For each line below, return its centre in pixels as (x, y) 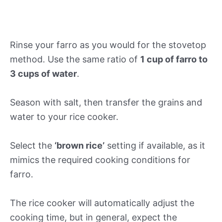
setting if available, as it (155, 145)
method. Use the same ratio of (75, 59)
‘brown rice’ (80, 145)
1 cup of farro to (174, 59)
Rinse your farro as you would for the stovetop (108, 45)
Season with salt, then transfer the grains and (106, 102)
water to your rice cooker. (64, 116)
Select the (32, 145)
